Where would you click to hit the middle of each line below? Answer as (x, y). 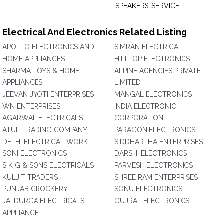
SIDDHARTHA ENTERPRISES (159, 142)
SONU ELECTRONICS (148, 189)
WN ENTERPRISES (31, 106)
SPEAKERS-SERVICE (147, 6)
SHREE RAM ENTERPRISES (156, 177)
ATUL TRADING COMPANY (45, 130)
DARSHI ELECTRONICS (151, 153)
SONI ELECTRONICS (35, 153)
